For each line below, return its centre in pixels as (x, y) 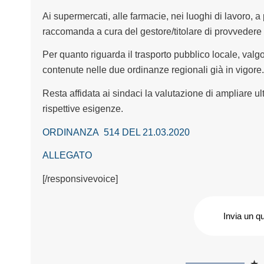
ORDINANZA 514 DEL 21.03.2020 (116, 132)
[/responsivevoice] (80, 179)
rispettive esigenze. (82, 108)
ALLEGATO (67, 156)
